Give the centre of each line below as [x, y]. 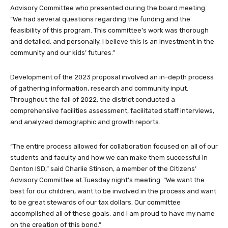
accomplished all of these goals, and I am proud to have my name [112, 214]
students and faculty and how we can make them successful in [109, 158]
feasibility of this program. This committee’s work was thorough [109, 31]
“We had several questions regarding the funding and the [100, 19]
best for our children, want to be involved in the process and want [113, 191]
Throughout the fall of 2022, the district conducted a [93, 100]
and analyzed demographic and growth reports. [85, 122]
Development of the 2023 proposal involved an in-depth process [112, 77]
